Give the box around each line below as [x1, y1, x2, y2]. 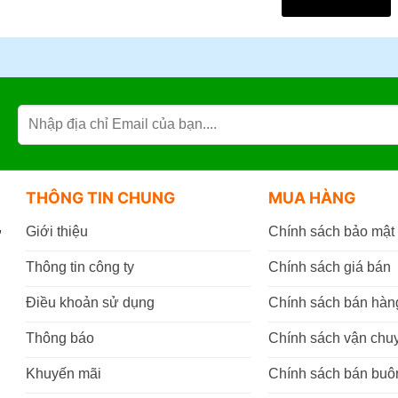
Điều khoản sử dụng [25, 294, 155, 310]
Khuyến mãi [25, 365, 101, 381]
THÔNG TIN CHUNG [25, 187, 175, 207]
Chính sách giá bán [268, 259, 392, 275]
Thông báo [25, 330, 94, 346]
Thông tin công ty [25, 259, 134, 275]
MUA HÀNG [268, 187, 356, 207]
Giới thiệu [25, 223, 88, 239]
